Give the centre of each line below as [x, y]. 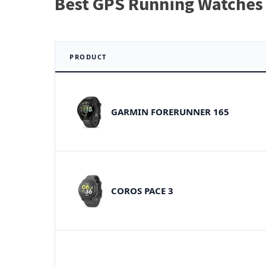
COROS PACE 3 [142, 190]
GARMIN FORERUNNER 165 [170, 111]
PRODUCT [88, 56]
